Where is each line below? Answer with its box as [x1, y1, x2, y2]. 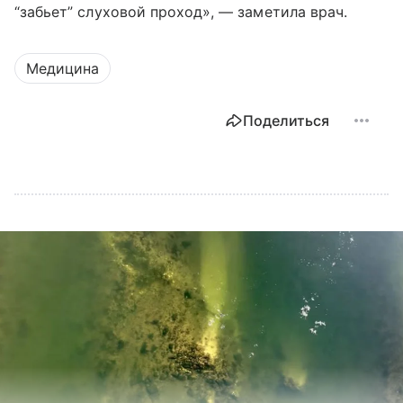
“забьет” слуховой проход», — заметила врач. [14, 3, 348, 22]
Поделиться [243, 112, 329, 130]
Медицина [26, 59, 99, 78]
